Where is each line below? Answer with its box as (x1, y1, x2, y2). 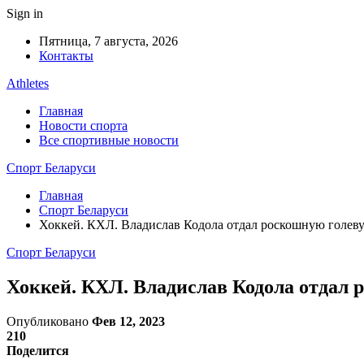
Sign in (6, 6, 43, 20)
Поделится (6, 343, 69, 357)
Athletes (6, 76, 49, 90)
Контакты (39, 49, 93, 63)
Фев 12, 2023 (92, 314, 165, 328)
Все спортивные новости (39, 133, 179, 147)
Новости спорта (39, 119, 128, 132)
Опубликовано (6, 314, 92, 328)
